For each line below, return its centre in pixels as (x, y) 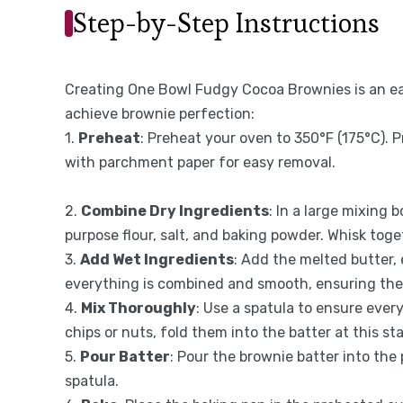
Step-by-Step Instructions (226, 22)
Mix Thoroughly (139, 308)
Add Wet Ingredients (157, 259)
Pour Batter (125, 356)
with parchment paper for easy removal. (200, 162)
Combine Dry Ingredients (175, 210)
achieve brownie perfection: (160, 113)
